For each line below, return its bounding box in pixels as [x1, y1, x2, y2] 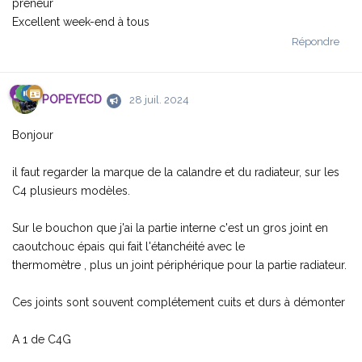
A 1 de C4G [12, 332, 71, 346]
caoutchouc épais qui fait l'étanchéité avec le [12, 239, 245, 253]
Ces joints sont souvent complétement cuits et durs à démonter [12, 295, 345, 309]
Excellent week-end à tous [12, 15, 149, 28]
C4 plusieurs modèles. [12, 183, 130, 197]
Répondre [292, 35, 339, 48]
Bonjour [12, 128, 53, 141]
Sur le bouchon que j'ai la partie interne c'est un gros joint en [12, 221, 328, 234]
